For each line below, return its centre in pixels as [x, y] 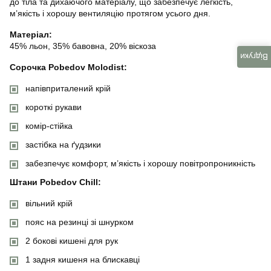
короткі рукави [54, 107]
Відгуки [254, 57]
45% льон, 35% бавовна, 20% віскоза [83, 46]
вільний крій [49, 203]
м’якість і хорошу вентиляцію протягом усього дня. [110, 13]
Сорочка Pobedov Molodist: [68, 67]
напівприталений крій [68, 88]
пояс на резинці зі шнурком [80, 222]
